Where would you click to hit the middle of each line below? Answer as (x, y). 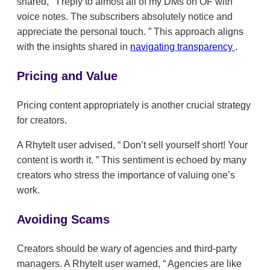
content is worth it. (56, 160)
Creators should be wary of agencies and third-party (127, 249)
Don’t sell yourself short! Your (184, 145)
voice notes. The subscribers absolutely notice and (125, 17)
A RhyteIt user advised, (67, 145)
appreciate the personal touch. (83, 32)
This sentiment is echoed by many (173, 160)
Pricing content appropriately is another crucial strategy (134, 105)
